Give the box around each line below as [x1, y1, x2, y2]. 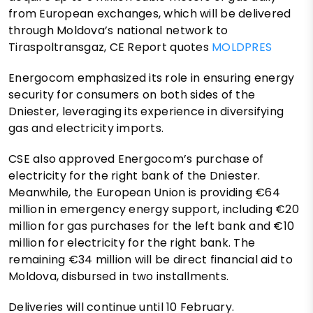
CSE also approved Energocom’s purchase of [8, 150, 264, 167]
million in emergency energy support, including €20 [8, 201, 300, 217]
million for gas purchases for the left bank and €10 [8, 217, 295, 234]
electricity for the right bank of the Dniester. [8, 167, 261, 184]
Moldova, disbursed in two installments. [8, 268, 229, 284]
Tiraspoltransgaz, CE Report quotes [8, 38, 212, 55]
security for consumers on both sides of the [8, 86, 256, 103]
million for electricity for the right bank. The [8, 234, 256, 251]
